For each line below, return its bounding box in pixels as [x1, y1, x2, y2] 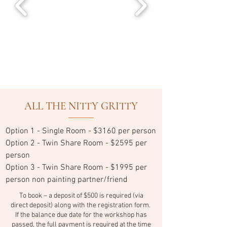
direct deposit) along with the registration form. [10, 201, 152, 210]
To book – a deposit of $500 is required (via [19, 192, 143, 200]
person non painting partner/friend [6, 175, 128, 185]
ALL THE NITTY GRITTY [24, 100, 138, 112]
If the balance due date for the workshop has [15, 211, 147, 219]
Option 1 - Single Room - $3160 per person [6, 126, 156, 136]
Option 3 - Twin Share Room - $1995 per [6, 163, 147, 173]
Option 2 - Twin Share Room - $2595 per [6, 138, 147, 148]
